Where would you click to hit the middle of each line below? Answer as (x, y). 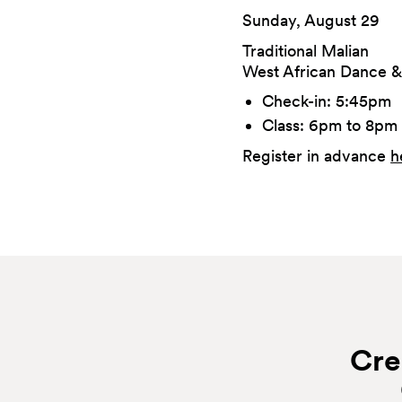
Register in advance (317, 155)
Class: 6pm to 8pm (330, 126)
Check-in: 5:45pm (327, 101)
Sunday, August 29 (311, 20)
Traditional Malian (306, 50)
